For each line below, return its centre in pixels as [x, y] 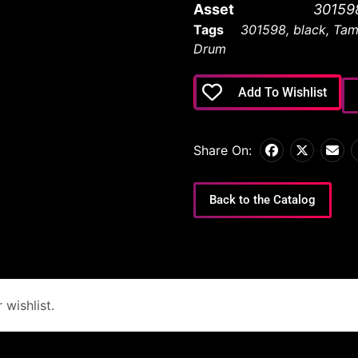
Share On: [222, 151]
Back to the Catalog [262, 200]
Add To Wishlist [282, 93]
